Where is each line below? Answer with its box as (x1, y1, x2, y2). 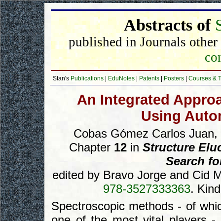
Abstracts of (123, 16, 215, 34)
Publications (71, 75, 104, 82)
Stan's (53, 75, 71, 82)
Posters (164, 75, 184, 82)
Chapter (69, 141, 114, 154)
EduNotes (108, 75, 135, 82)
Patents (139, 75, 159, 82)
